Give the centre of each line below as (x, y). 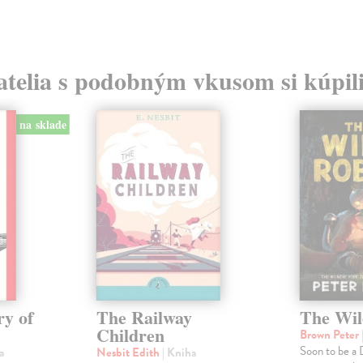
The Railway (144, 318)
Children (130, 335)
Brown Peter (330, 335)
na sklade (43, 125)
